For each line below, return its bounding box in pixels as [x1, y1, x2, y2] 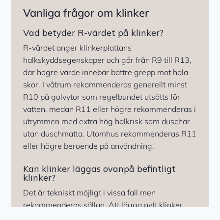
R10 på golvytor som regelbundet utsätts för [23, 92, 181, 102]
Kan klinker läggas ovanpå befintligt [23, 163, 176, 175]
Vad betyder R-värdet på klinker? [23, 27, 164, 39]
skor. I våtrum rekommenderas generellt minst [23, 80, 188, 90]
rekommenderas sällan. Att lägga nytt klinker [23, 200, 183, 210]
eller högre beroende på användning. [23, 141, 155, 151]
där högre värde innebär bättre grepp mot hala [23, 67, 189, 78]
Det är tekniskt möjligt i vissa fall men [23, 188, 156, 198]
